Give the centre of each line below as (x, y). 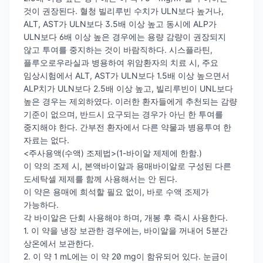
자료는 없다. (46, 140)
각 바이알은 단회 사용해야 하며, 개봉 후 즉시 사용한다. (126, 217)
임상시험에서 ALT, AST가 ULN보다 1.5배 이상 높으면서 (127, 75)
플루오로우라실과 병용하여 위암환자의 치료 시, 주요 (121, 62)
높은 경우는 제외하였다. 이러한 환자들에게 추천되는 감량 (130, 101)
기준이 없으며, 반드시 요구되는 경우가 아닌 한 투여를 (123, 114)
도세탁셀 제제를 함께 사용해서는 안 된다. (100, 178)
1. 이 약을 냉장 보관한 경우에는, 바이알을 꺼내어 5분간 (126, 230)
